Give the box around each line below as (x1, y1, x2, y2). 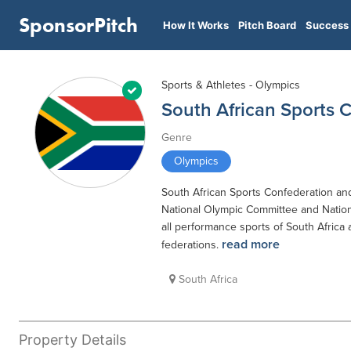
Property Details (19, 331, 126, 348)
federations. (161, 238, 222, 251)
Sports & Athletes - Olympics (161, 78, 300, 92)
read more (222, 237, 280, 252)
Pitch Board (238, 19, 296, 31)
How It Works (163, 19, 229, 31)
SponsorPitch (19, 12, 138, 38)
